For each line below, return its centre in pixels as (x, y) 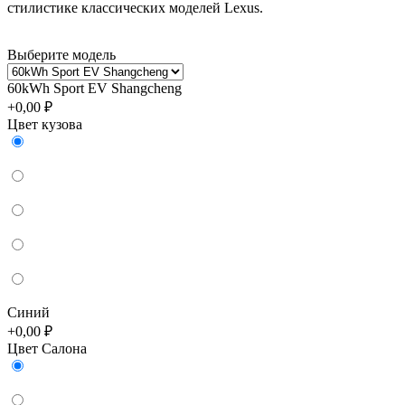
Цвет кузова (45, 124)
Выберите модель (61, 54)
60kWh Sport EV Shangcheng (94, 88)
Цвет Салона (47, 348)
